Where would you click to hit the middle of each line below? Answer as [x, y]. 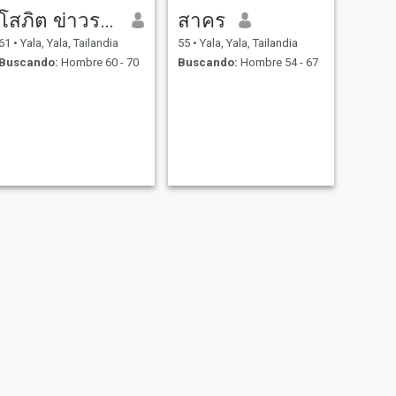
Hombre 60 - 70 [98, 63]
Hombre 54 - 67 [278, 63]
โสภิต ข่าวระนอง [107, 20]
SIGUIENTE [235, 378]
